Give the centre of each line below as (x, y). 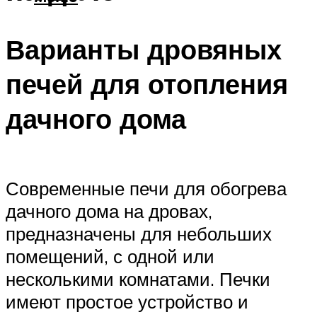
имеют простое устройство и (127, 301)
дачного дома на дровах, (109, 211)
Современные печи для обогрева (146, 188)
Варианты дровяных (144, 50)
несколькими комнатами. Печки (138, 278)
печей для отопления (147, 84)
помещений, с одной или (110, 256)
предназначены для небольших (139, 233)
